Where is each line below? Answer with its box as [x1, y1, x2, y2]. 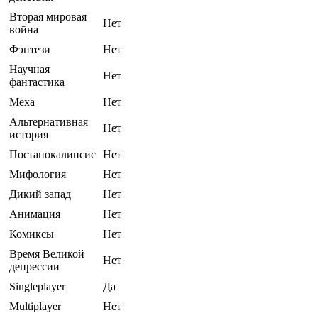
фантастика [9, 76, 65, 89]
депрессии [9, 261, 60, 273]
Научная [9, 63, 50, 76]
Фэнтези [9, 43, 50, 56]
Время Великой [9, 248, 84, 261]
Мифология [9, 168, 66, 181]
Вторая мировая [9, 11, 87, 23]
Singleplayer [9, 280, 65, 293]
